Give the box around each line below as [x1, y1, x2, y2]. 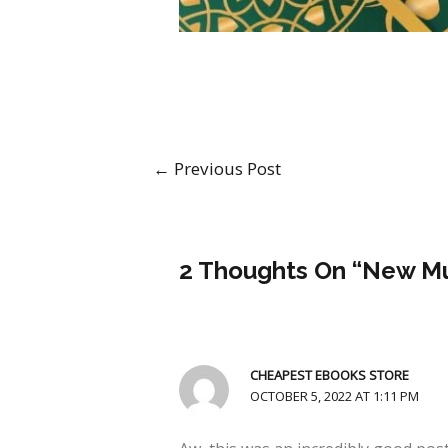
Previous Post [169, 157, 281, 181]
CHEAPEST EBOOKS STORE [250, 366, 410, 385]
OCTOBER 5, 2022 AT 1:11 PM [250, 387, 420, 406]
